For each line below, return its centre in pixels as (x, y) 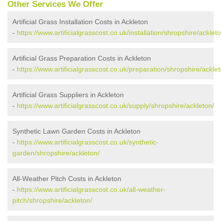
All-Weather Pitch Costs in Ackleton (67, 179)
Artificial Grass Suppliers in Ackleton (68, 95)
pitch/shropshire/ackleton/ (52, 201)
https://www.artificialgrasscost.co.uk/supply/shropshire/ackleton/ (115, 106)
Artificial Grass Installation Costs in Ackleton (80, 22)
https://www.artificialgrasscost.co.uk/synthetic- (88, 142)
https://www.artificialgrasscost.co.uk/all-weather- (91, 190)
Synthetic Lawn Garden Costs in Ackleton (76, 131)
